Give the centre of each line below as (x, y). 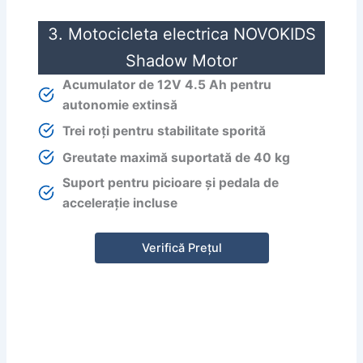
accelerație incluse (120, 203)
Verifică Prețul (181, 248)
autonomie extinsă (120, 105)
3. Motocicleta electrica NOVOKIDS (181, 34)
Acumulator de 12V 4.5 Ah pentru (167, 85)
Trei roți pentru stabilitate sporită (164, 130)
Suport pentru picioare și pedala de (171, 183)
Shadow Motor (181, 61)
